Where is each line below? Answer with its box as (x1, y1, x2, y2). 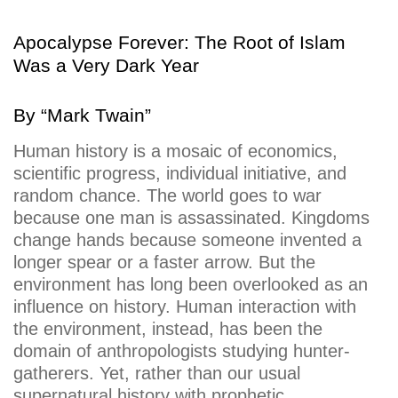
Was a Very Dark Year (13, 55, 199, 76)
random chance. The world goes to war (13, 186, 322, 206)
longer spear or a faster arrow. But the (13, 252, 315, 273)
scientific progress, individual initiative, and (13, 163, 346, 184)
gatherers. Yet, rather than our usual (13, 363, 300, 384)
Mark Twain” (47, 105, 151, 126)
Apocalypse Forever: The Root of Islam (13, 32, 346, 53)
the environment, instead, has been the (13, 319, 322, 339)
